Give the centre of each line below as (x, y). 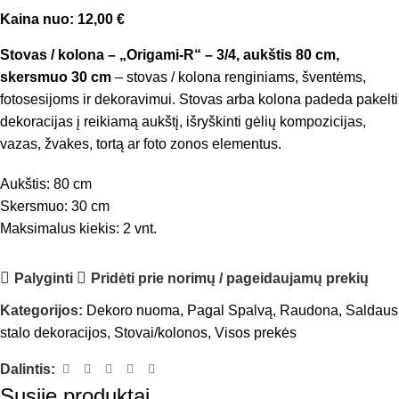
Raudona (309, 310)
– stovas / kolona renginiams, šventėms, (239, 77)
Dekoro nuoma (133, 310)
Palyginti (43, 278)
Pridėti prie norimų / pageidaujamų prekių (229, 278)
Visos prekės (256, 333)
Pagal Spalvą (230, 310)
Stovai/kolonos (161, 333)
